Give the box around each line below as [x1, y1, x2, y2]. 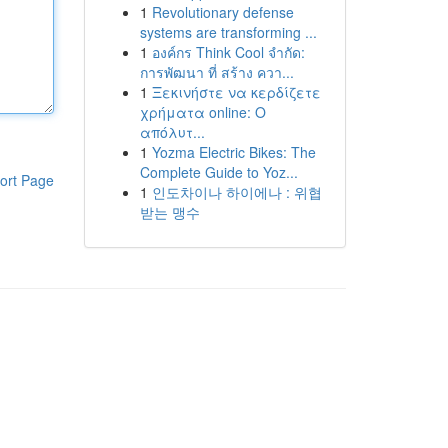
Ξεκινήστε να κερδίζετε [151, 82, 321, 102]
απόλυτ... [139, 122, 205, 142]
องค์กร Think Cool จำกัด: [151, 42, 305, 62]
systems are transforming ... [139, 22, 317, 42]
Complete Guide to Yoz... [139, 162, 298, 182]
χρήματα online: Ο [139, 102, 266, 122]
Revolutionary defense [151, 2, 294, 22]
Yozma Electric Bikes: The [151, 142, 316, 162]
